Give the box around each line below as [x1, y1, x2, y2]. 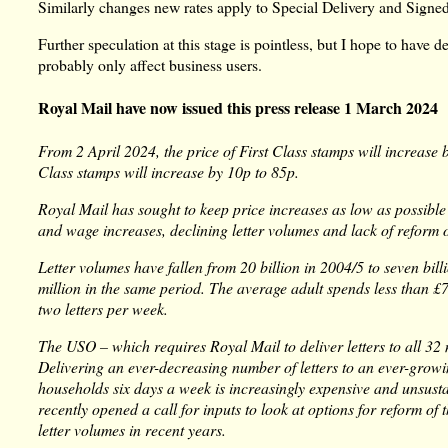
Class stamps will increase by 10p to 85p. [38, 161, 300, 183]
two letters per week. [38, 297, 169, 319]
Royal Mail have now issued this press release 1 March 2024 [38, 96, 439, 120]
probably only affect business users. [38, 53, 263, 75]
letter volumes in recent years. [38, 418, 227, 440]
